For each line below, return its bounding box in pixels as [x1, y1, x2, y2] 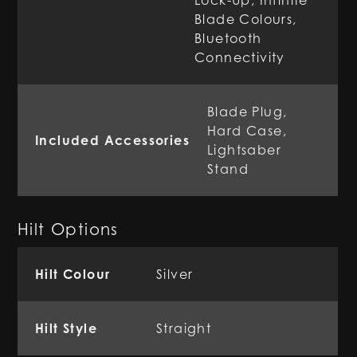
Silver [156, 266, 194, 282]
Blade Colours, [194, 11, 297, 27]
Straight [156, 320, 212, 336]
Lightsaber [207, 142, 282, 158]
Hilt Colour [35, 266, 111, 282]
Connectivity [194, 49, 285, 65]
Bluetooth [194, 30, 262, 46]
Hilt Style [35, 320, 97, 336]
